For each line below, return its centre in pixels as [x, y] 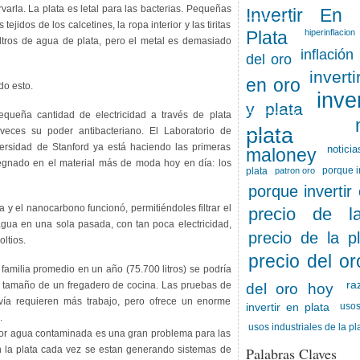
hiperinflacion [330, 32]
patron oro [295, 170]
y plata [274, 104]
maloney [281, 149]
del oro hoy [289, 285]
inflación [327, 55]
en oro [273, 80]
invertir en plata [288, 306]
